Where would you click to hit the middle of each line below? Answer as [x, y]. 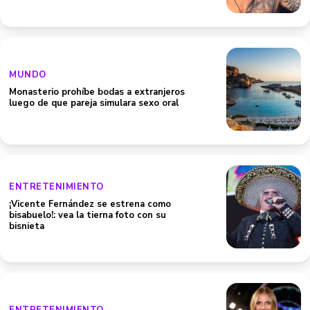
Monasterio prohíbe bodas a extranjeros [97, 92]
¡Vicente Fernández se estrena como [90, 204]
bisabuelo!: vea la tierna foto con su [88, 215]
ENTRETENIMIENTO [56, 187]
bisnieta [27, 226]
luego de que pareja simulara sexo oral [94, 103]
